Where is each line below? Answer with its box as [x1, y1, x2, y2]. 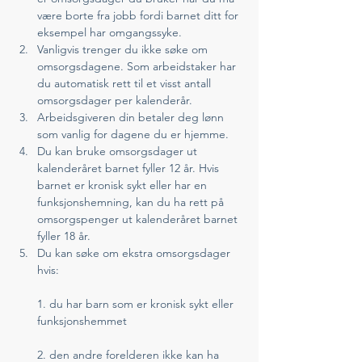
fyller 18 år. [37, 229, 90, 243]
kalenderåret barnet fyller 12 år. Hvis [37, 161, 222, 175]
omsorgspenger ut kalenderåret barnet [37, 212, 241, 226]
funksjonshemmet [37, 314, 127, 328]
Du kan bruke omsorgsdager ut [37, 144, 200, 158]
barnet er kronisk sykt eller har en [37, 178, 210, 192]
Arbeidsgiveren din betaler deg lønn [37, 110, 227, 124]
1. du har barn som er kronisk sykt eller [37, 297, 237, 311]
